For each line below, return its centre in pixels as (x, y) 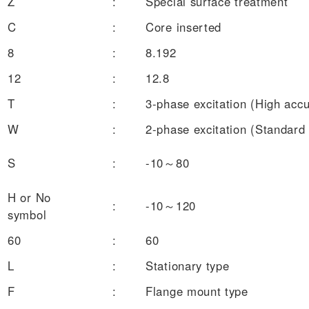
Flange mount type (197, 291)
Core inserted (184, 27)
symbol (27, 214)
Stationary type (188, 265)
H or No (29, 197)
